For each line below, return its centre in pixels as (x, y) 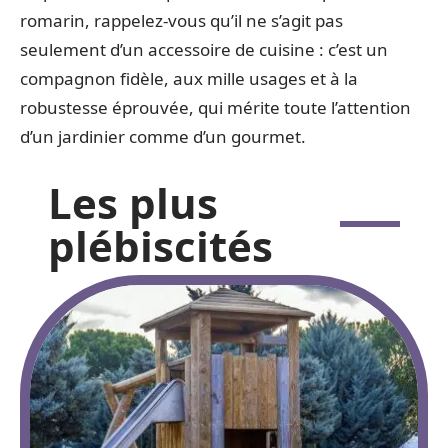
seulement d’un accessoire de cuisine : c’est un (204, 49)
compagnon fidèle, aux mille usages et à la (189, 78)
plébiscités (160, 245)
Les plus (133, 202)
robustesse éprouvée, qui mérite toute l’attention (215, 107)
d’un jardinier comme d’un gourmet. (163, 136)
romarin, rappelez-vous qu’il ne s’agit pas (181, 20)
